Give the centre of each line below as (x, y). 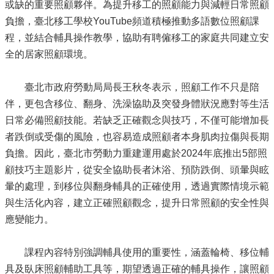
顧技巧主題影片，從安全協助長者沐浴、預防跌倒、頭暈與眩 (137, 169)
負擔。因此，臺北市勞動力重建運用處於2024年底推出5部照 (136, 153)
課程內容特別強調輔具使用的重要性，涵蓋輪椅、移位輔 (137, 252)
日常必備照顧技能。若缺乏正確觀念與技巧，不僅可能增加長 (137, 120)
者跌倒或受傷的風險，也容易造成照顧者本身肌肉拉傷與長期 (137, 136)
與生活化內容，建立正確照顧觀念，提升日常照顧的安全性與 (137, 202)
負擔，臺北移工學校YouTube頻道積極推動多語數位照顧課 (132, 21)
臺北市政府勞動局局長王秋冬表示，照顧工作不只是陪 (132, 87)
